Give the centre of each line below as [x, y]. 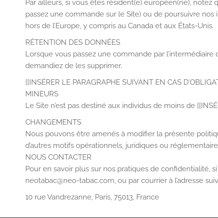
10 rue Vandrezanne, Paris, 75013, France [92, 197]
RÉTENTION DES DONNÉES [73, 42]
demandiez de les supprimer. [74, 66]
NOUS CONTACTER [58, 157]
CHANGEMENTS [53, 122]
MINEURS [42, 94]
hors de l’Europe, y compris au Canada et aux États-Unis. [119, 26]
